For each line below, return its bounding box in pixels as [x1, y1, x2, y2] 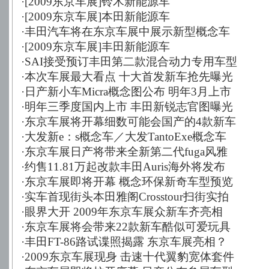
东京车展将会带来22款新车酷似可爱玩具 [24, 220, 231, 233]
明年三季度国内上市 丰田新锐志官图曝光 [24, 100, 233, 113]
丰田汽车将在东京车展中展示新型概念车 [24, 25, 230, 38]
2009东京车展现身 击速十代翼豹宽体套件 [24, 250, 234, 263]
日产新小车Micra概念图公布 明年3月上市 [24, 85, 231, 98]
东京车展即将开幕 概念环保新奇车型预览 [24, 175, 233, 188]
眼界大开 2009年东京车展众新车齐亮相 [24, 205, 223, 218]
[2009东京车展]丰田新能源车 [24, 40, 170, 53]
